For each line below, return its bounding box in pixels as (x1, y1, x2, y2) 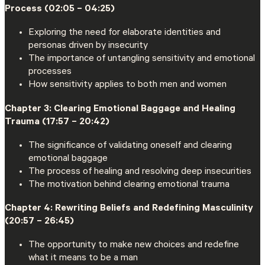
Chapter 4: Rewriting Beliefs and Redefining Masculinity (5, 203, 253, 214)
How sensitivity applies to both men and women (28, 80, 227, 91)
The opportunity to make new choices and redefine (28, 240, 239, 251)
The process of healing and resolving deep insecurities (28, 166, 251, 177)
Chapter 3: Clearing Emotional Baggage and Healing (5, 104, 235, 115)
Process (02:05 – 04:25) (5, 4, 115, 15)
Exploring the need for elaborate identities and (28, 28, 221, 39)
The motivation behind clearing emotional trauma (28, 179, 230, 190)
